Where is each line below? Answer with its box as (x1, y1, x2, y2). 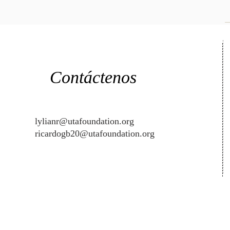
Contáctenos (50, 68, 137, 87)
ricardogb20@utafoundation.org (35, 128, 155, 139)
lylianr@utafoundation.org (35, 116, 134, 126)
